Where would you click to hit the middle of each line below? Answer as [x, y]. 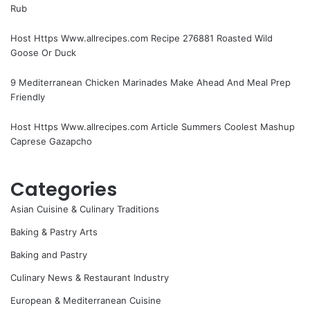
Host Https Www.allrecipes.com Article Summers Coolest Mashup [153, 127]
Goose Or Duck [43, 53]
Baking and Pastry [49, 255]
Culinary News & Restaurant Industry [90, 278]
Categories [64, 190]
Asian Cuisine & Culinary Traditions [85, 209]
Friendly [28, 97]
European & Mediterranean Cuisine [86, 301]
